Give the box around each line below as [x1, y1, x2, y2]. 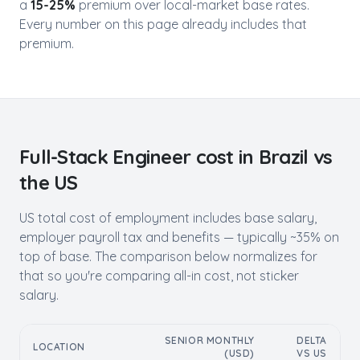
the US [19, 170, 78, 194]
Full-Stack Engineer [19, 145, 191, 169]
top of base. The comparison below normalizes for [19, 248, 317, 264]
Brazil [258, 145, 309, 169]
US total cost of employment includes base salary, [19, 210, 317, 226]
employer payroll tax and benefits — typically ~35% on [19, 229, 339, 245]
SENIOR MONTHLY [164, 334, 255, 346]
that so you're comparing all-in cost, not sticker [19, 268, 299, 284]
